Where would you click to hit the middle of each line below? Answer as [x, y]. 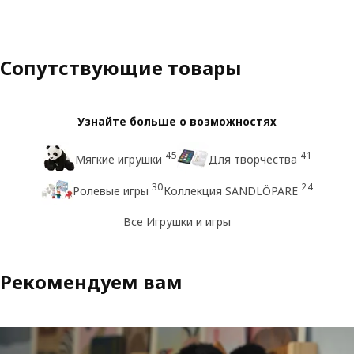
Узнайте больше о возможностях [177, 121]
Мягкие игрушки [118, 159]
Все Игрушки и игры [177, 221]
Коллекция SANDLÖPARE [230, 190]
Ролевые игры [110, 190]
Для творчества [252, 159]
